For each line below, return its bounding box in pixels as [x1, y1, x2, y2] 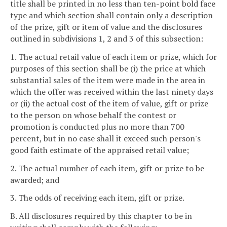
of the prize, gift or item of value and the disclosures [10, 21, 202, 33]
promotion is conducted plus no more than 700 [10, 121, 184, 132]
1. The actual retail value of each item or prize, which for [10, 51, 217, 62]
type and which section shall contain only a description [10, 10, 213, 21]
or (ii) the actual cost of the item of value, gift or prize [10, 97, 208, 109]
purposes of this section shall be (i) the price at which [10, 62, 206, 74]
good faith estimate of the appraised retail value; [10, 144, 189, 156]
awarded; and [10, 174, 59, 185]
